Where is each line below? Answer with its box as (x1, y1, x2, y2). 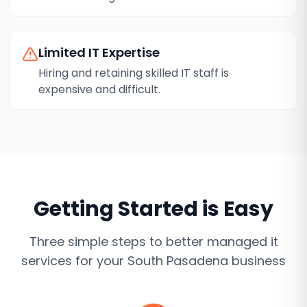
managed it (206, 233, 278, 250)
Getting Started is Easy (34, 195, 273, 223)
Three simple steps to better (29, 233, 207, 250)
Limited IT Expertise (38, 44, 160, 61)
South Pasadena (127, 252, 228, 269)
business (228, 252, 286, 269)
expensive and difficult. (38, 82, 160, 97)
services (21, 252, 72, 269)
